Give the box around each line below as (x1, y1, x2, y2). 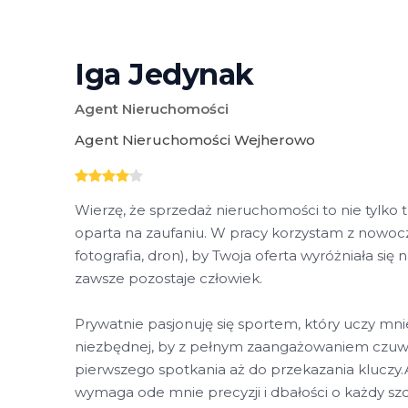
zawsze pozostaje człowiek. (75, 270, 262, 288)
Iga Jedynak (75, 56, 254, 93)
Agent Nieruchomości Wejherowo (75, 131, 315, 149)
